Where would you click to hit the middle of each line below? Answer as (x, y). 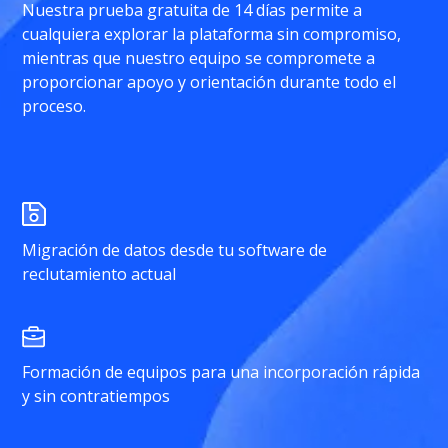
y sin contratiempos (96, 396)
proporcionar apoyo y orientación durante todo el (209, 82)
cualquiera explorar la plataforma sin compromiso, (212, 34)
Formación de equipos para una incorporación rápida (221, 372)
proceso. (54, 106)
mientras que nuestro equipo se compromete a (199, 58)
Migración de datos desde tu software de (175, 250)
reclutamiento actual (99, 274)
